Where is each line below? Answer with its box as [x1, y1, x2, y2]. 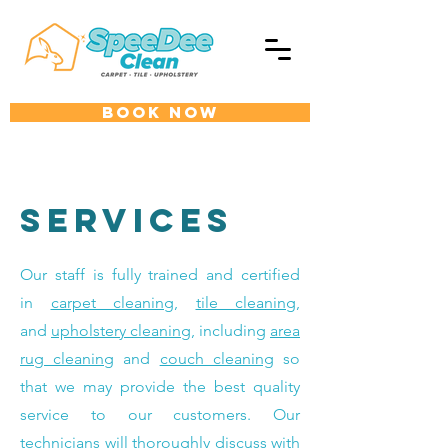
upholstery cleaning [51, 321, 191, 340]
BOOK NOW [101, 102, 219, 122]
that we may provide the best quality [20, 377, 300, 396]
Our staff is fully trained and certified [20, 265, 300, 284]
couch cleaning [159, 349, 274, 368]
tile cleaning [195, 293, 296, 312]
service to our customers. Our [20, 405, 300, 424]
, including [191, 321, 270, 340]
